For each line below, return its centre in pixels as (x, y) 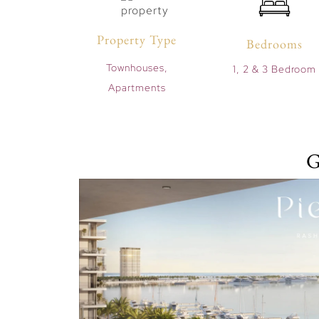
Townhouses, (137, 67)
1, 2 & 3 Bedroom (275, 69)
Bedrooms (275, 43)
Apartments (137, 87)
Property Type (137, 39)
